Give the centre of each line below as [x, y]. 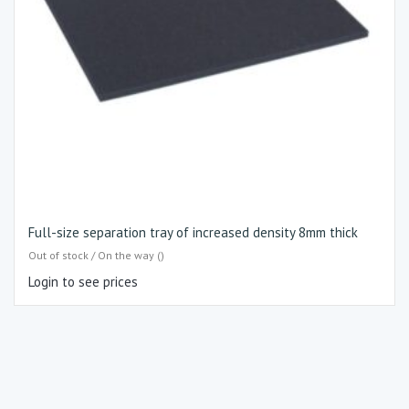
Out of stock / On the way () [96, 255]
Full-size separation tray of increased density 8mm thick [193, 233]
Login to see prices [83, 281]
